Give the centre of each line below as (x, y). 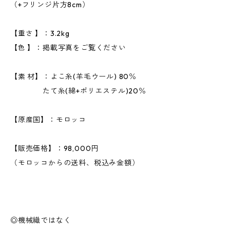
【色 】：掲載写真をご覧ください (68, 48)
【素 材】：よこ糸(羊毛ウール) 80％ (73, 76)
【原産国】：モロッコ (48, 120)
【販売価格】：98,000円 (55, 148)
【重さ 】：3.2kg (40, 33)
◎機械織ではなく (41, 220)
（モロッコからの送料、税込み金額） (75, 163)
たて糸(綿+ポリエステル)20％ (78, 91)
